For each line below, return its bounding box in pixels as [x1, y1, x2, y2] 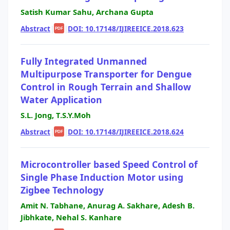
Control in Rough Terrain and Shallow [21, 80, 191, 93]
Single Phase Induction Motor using [21, 170, 183, 183]
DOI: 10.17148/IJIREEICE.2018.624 [68, 126, 184, 137]
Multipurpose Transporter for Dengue [21, 67, 191, 80]
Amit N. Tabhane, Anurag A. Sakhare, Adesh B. [21, 200, 195, 211]
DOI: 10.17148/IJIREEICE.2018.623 [68, 23, 184, 33]
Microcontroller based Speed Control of [21, 158, 198, 170]
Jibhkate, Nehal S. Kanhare [21, 212, 122, 223]
